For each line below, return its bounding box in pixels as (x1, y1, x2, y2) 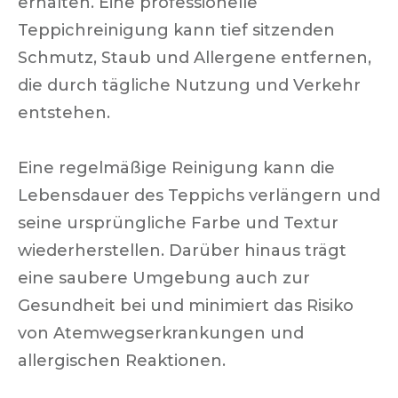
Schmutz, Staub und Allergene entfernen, (18, 48, 371, 68)
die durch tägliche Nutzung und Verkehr (18, 76, 361, 95)
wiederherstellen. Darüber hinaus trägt (18, 241, 346, 260)
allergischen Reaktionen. (18, 351, 226, 370)
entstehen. (18, 103, 110, 123)
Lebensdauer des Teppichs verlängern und (18, 186, 380, 205)
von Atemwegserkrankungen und (18, 323, 304, 343)
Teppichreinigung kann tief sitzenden (18, 20, 335, 40)
